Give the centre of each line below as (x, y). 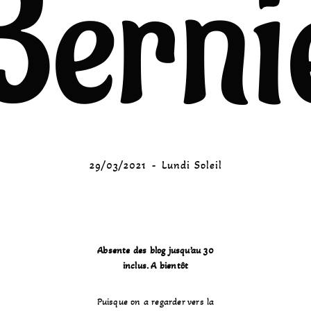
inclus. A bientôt (155, 266)
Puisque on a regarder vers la (155, 302)
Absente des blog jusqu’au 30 (155, 250)
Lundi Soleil (192, 165)
